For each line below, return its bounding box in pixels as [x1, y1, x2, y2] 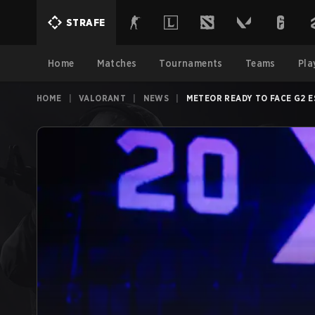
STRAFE [66, 17, 105, 28]
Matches [96, 58, 137, 69]
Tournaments [159, 58, 223, 69]
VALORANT [79, 93, 127, 103]
